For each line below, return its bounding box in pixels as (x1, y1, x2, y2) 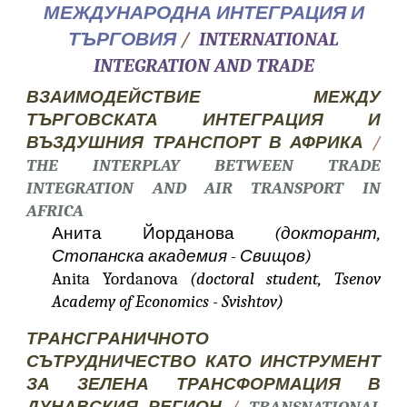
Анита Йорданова (52, 223, 274, 243)
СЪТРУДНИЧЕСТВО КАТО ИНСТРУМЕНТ (26, 352, 381, 372)
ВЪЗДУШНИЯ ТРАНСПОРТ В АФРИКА (26, 133, 364, 153)
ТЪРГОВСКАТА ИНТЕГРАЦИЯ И (26, 110, 381, 130)
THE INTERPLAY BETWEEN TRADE (26, 155, 381, 175)
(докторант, (273, 223, 381, 243)
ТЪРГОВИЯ (68, 28, 181, 50)
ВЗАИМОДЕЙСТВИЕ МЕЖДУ (26, 87, 381, 107)
